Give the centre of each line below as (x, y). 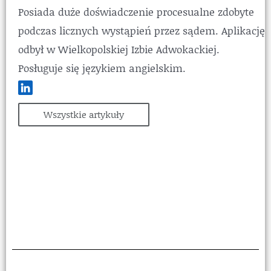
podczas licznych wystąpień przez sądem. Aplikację (142, 30)
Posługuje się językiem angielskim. (102, 67)
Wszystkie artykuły (84, 115)
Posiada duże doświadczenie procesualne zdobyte (136, 11)
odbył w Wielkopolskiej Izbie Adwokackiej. (119, 49)
